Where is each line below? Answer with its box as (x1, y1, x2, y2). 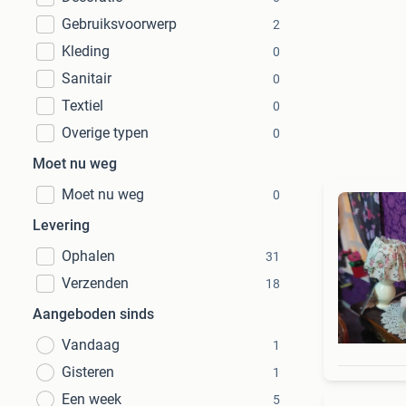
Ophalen (62, 247, 115, 265)
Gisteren (62, 363, 114, 381)
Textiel (62, 97, 103, 114)
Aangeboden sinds (33, 305, 154, 323)
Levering (33, 217, 90, 234)
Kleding (62, 43, 110, 60)
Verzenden (62, 275, 129, 292)
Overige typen (62, 124, 149, 141)
